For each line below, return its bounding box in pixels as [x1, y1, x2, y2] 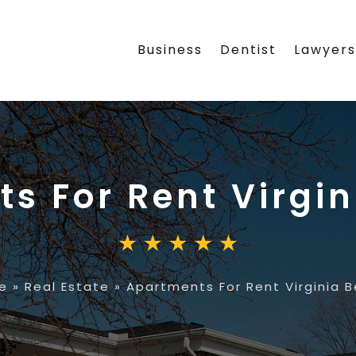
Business [137, 41, 203, 60]
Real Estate [25, 277, 110, 295]
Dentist [220, 41, 277, 60]
